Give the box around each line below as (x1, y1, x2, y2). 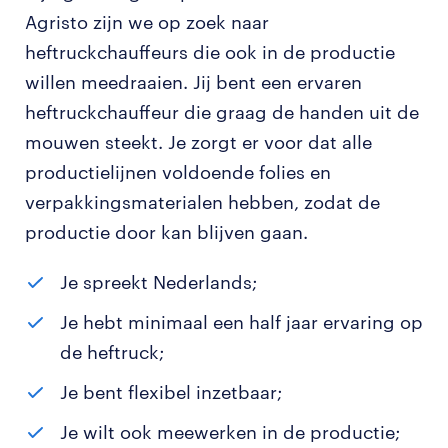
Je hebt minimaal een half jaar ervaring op (60, 311, 423, 333)
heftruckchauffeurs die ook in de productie (25, 41, 395, 63)
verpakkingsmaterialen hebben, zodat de (25, 191, 380, 213)
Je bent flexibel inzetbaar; (60, 381, 282, 403)
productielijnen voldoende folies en (25, 161, 331, 183)
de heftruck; (60, 341, 164, 363)
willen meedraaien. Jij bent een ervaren (25, 71, 362, 93)
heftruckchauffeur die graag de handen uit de (25, 101, 419, 123)
